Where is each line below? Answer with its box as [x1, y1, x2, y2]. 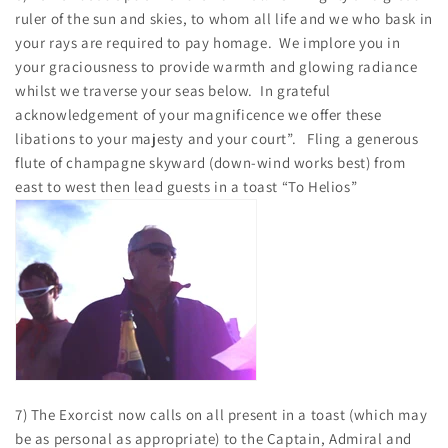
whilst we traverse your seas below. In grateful [15, 80, 331, 100]
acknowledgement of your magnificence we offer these [15, 104, 382, 124]
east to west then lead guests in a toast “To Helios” [15, 176, 358, 196]
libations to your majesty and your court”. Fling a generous [15, 128, 419, 148]
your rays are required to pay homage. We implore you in [15, 32, 401, 52]
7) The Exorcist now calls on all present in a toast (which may [15, 404, 428, 424]
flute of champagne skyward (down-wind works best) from [15, 152, 406, 172]
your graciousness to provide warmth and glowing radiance [15, 56, 418, 76]
